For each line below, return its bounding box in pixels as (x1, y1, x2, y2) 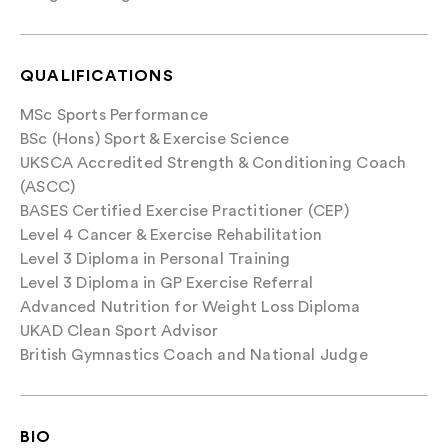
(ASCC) (20, 177, 76, 196)
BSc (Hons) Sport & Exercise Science (20, 129, 290, 148)
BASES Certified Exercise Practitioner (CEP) (20, 201, 349, 220)
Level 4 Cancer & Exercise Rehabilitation (20, 225, 323, 244)
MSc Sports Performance (20, 105, 208, 124)
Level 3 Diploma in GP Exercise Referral (20, 273, 314, 292)
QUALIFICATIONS (20, 65, 174, 85)
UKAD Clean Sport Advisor (20, 321, 219, 340)
